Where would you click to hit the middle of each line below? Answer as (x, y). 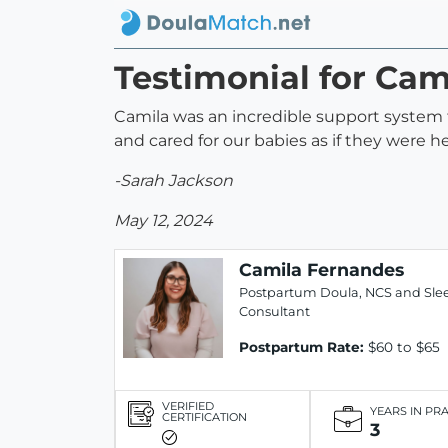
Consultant (274, 312)
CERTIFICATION (204, 416)
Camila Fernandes (321, 270)
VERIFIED (188, 405)
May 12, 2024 (163, 221)
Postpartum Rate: (301, 347)
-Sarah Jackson (173, 181)
